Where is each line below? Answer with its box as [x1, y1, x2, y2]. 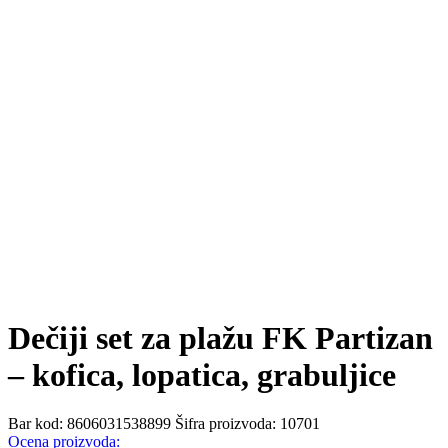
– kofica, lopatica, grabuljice [8, 356, 396, 393]
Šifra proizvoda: [175, 415, 280, 433]
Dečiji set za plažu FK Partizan [8, 319, 433, 356]
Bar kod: [8, 415, 67, 433]
